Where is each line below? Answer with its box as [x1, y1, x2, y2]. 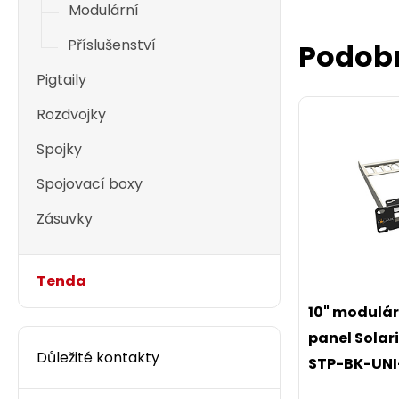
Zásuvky [37, 208, 93, 229]
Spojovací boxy [37, 174, 142, 194]
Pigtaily [37, 69, 86, 90]
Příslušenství [68, 35, 156, 55]
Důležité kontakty [37, 347, 159, 368]
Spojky [37, 139, 82, 159]
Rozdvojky [37, 104, 106, 125]
